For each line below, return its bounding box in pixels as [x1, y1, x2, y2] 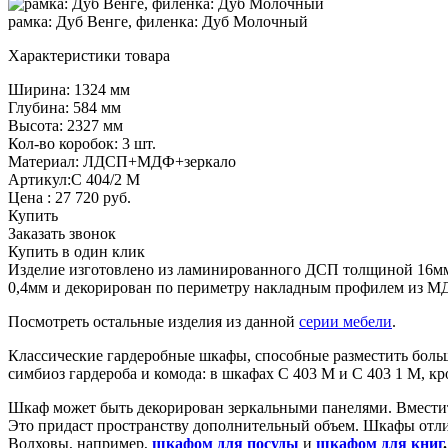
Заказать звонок [8, 224, 116, 242]
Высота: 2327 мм [8, 116, 123, 134]
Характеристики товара [8, 46, 170, 64]
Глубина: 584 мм [8, 98, 121, 116]
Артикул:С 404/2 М [8, 170, 140, 188]
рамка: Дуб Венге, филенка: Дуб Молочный [8, 12, 308, 30]
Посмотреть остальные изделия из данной [8, 312, 299, 330]
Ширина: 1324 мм [8, 80, 130, 98]
